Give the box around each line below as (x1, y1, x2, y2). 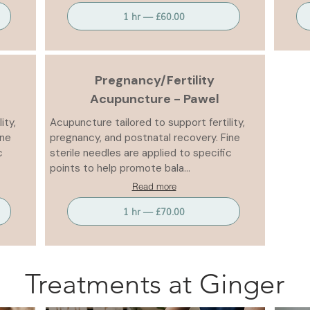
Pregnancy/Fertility (94, 72, 215, 89)
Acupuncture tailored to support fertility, (50, 116, 245, 129)
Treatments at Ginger (25, 267, 284, 300)
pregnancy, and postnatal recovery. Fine (50, 131, 240, 145)
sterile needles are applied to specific (50, 146, 232, 160)
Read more (131, 181, 176, 192)
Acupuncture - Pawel (89, 91, 219, 107)
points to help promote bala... (50, 161, 190, 175)
